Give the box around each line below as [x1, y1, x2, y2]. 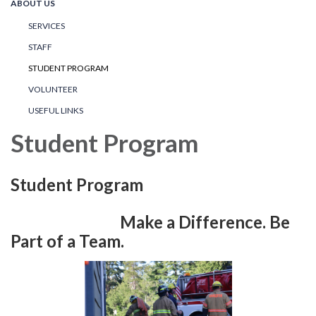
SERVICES [28, 20, 65, 32]
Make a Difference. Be [11, 212, 290, 233]
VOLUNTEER [28, 84, 78, 95]
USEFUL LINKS [28, 105, 83, 116]
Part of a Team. [11, 231, 124, 252]
